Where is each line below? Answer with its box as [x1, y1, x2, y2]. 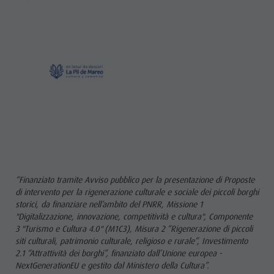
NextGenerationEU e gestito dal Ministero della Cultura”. [15, 259, 209, 271]
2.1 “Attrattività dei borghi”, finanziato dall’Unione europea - [15, 247, 222, 259]
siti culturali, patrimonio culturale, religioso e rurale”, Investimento [15, 235, 248, 246]
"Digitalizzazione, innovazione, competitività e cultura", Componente [15, 210, 253, 222]
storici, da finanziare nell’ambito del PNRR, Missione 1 [15, 198, 203, 210]
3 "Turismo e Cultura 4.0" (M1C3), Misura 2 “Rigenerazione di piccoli [15, 223, 253, 234]
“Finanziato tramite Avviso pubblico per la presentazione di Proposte [15, 174, 254, 185]
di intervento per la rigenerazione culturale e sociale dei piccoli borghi [15, 186, 259, 198]
